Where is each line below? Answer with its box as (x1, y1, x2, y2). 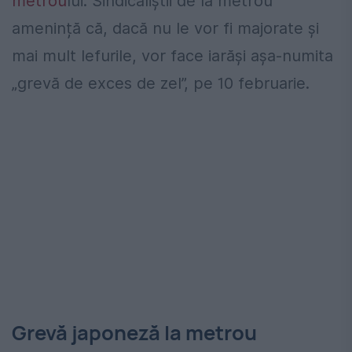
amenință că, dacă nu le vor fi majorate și (12, 18, 319, 38)
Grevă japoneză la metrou (12, 318, 257, 346)
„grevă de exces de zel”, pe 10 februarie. (12, 73, 310, 93)
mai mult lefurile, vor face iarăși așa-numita (12, 46, 333, 65)
